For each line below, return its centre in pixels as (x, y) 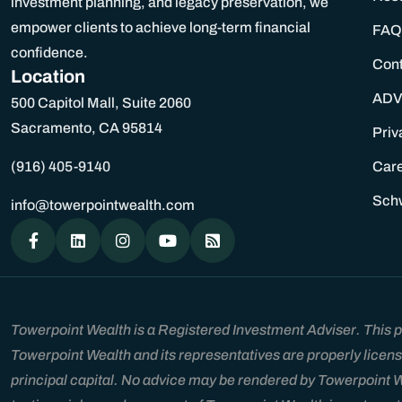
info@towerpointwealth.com (103, 205)
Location (48, 76)
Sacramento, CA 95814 (87, 127)
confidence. (49, 52)
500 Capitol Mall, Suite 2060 (101, 102)
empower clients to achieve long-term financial (161, 27)
